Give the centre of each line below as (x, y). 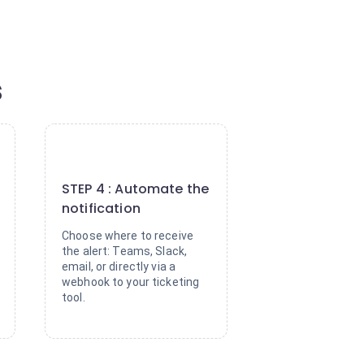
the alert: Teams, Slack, (125, 251)
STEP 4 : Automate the (136, 189)
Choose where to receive (128, 236)
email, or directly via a (119, 266)
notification (101, 208)
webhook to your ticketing (131, 282)
